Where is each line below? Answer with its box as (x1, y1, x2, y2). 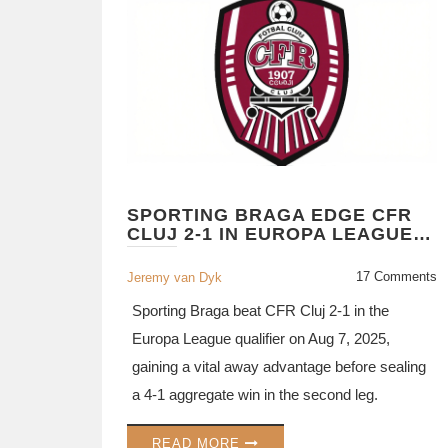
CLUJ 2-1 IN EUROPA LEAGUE (127, 224, 413, 245)
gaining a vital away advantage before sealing (132, 358, 426, 376)
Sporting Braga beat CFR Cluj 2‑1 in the (132, 302, 389, 320)
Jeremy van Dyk (127, 270, 222, 286)
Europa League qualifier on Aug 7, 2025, (132, 330, 390, 348)
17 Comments (356, 269, 437, 285)
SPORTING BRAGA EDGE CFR (127, 205, 412, 226)
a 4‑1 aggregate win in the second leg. (132, 386, 378, 404)
